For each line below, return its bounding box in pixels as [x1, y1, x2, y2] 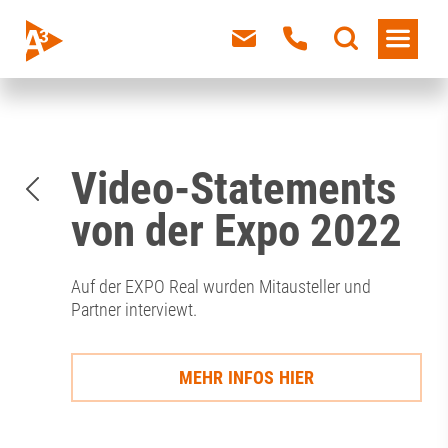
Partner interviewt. [71, 299, 198, 321]
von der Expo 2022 [71, 204, 403, 258]
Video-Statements [71, 162, 397, 216]
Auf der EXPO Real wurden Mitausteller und [71, 276, 372, 298]
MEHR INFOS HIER [178, 366, 315, 388]
